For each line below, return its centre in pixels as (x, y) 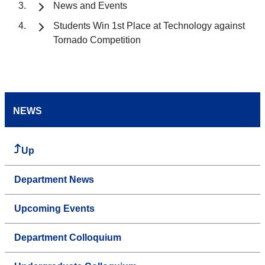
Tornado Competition (97, 40)
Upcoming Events (54, 209)
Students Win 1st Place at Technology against (149, 26)
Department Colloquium (68, 238)
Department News (54, 180)
